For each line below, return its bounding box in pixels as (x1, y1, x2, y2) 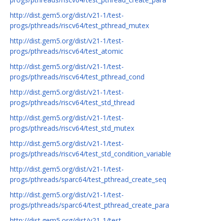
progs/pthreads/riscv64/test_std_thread (10, 98, 135, 108)
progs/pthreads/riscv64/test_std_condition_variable (10, 149, 171, 159)
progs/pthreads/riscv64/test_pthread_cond (10, 72, 145, 82)
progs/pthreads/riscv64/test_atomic (10, 46, 123, 56)
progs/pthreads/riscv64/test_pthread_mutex (10, 21, 149, 31)
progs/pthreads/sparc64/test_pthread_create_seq (10, 175, 166, 184)
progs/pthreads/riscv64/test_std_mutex (10, 123, 134, 133)
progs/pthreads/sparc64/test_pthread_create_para (10, 200, 169, 210)
